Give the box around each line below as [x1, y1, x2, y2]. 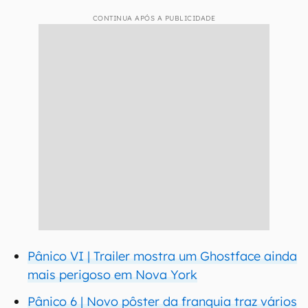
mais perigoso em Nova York [27, 267, 197, 283]
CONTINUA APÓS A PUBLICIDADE [92, 14, 216, 23]
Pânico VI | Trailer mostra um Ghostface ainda [27, 248, 297, 264]
